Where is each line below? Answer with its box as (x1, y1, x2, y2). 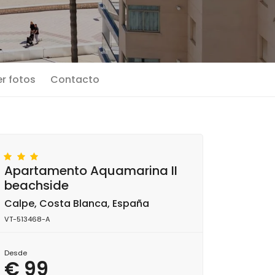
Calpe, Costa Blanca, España (4, 196, 149, 211)
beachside (4, 177, 69, 194)
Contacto (50, 72, 99, 87)
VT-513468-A (4, 214, 50, 224)
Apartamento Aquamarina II (4, 162, 177, 179)
